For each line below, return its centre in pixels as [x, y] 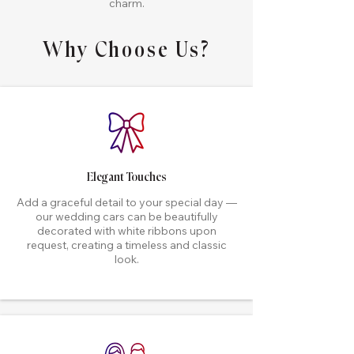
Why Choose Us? [126, 51]
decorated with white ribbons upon [126, 231]
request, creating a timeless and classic [126, 245]
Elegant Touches [126, 178]
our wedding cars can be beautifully [126, 217]
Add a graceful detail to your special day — [126, 202]
